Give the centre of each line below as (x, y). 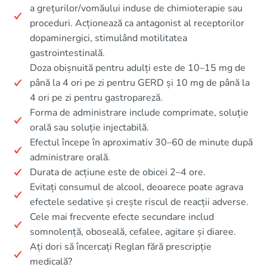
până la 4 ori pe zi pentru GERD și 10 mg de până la (140, 83)
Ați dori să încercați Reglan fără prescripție (121, 246)
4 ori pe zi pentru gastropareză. (96, 97)
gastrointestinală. (67, 53)
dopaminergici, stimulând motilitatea (108, 38)
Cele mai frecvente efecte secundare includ (122, 217)
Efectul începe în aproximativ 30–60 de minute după (141, 142)
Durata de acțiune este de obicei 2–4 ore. (118, 172)
